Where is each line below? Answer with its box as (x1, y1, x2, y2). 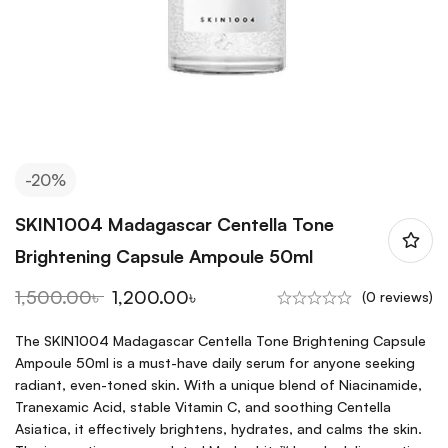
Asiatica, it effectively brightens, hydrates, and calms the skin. (15, 420, 422, 437)
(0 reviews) (362, 288, 433, 305)
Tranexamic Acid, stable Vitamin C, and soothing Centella (15, 398, 391, 415)
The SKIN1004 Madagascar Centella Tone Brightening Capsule (15, 332, 426, 349)
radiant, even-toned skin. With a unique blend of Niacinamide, (15, 376, 422, 393)
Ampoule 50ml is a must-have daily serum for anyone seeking (15, 354, 415, 371)
